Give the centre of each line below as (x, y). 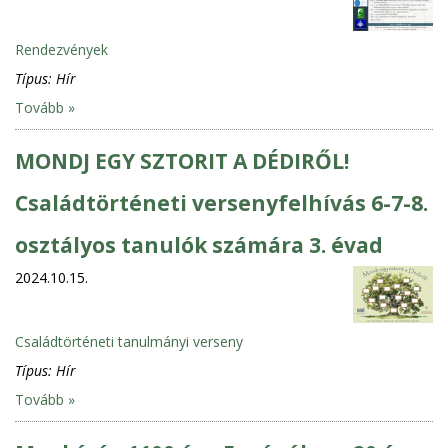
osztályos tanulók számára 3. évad (199, 244)
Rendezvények (61, 49)
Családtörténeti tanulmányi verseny (129, 341)
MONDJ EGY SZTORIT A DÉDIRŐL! (182, 160)
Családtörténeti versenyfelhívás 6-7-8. (221, 202)
